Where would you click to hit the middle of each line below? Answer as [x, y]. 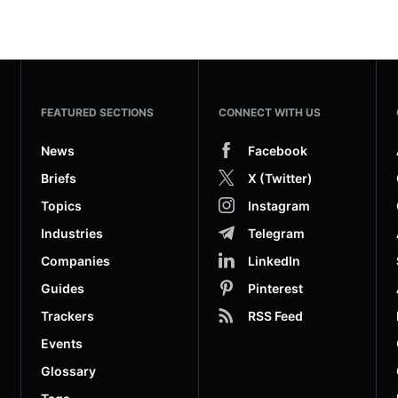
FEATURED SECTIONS [97, 112]
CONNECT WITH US [270, 112]
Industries [72, 233]
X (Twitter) [280, 178]
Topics [61, 205]
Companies [76, 260]
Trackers [68, 315]
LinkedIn [274, 260]
